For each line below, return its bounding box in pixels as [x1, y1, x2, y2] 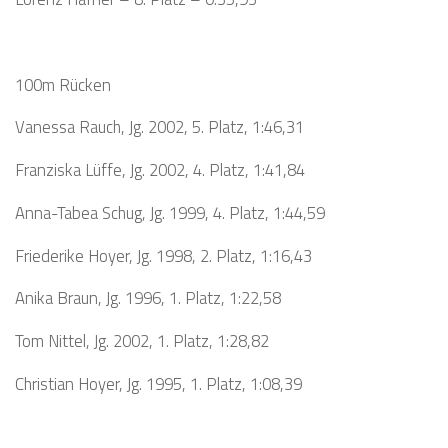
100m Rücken [15, 71, 111, 97]
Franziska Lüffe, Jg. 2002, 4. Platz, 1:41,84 [15, 157, 305, 183]
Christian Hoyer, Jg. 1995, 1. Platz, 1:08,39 [15, 370, 302, 396]
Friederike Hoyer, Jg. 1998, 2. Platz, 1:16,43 [15, 242, 312, 268]
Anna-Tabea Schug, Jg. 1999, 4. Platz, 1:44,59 [15, 199, 325, 225]
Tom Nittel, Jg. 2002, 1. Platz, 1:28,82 [15, 328, 269, 354]
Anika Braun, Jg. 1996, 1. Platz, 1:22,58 [15, 285, 281, 311]
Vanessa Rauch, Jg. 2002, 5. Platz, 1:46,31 [15, 114, 304, 140]
